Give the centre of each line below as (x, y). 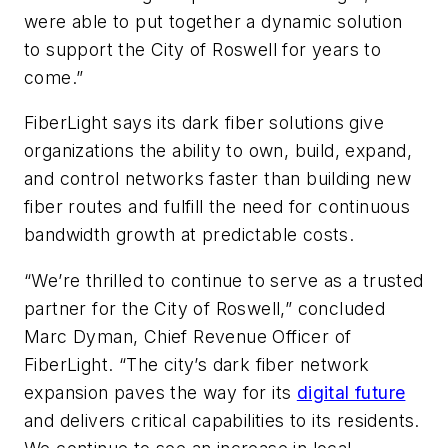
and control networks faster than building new (217, 179)
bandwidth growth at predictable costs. (189, 235)
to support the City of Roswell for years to (203, 49)
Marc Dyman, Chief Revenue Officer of (188, 336)
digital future (351, 392)
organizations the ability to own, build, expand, (218, 151)
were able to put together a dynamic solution (213, 21)
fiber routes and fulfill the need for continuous (217, 207)
